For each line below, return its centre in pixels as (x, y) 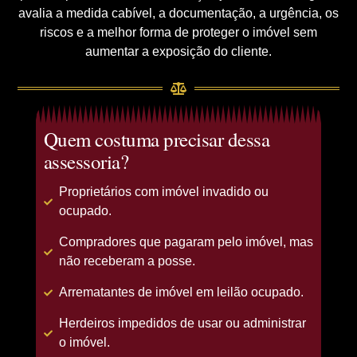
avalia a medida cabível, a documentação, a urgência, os (178, 13)
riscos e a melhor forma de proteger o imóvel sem (178, 32)
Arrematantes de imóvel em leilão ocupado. (181, 292)
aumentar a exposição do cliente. (178, 51)
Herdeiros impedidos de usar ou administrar (182, 324)
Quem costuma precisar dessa (157, 139)
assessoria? (86, 162)
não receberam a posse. (127, 261)
